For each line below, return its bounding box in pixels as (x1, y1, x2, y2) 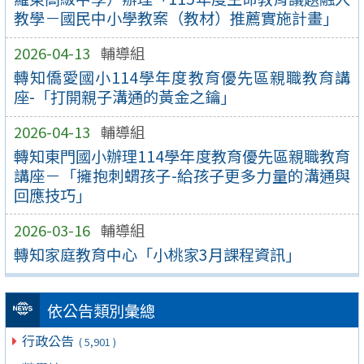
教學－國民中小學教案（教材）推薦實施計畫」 (13, 6, 338, 30)
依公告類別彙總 (46, 299, 155, 323)
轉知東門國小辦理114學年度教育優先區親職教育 (13, 144, 351, 167)
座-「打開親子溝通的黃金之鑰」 (13, 85, 236, 109)
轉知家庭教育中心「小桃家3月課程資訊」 (13, 242, 301, 266)
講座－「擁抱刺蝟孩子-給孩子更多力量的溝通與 (13, 163, 351, 187)
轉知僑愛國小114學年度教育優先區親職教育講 (13, 66, 351, 89)
